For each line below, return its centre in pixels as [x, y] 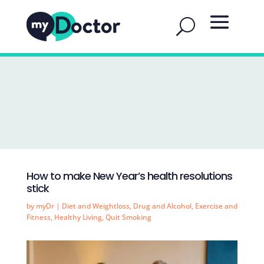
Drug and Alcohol [162, 206]
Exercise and [216, 206]
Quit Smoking [128, 217]
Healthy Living [78, 217]
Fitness [38, 217]
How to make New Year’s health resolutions [129, 176]
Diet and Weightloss [95, 206]
